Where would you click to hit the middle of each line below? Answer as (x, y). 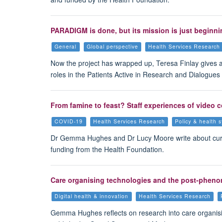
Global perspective (112, 47)
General (66, 47)
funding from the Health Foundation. (107, 149)
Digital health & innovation (92, 196)
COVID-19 (69, 121)
